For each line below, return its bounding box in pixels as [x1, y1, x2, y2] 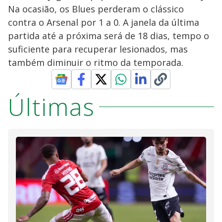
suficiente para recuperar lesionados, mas [8, 43, 188, 55]
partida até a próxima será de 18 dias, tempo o [8, 29, 209, 42]
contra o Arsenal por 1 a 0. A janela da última [8, 16, 199, 28]
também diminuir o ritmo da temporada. [8, 56, 183, 68]
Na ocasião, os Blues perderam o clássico [8, 2, 184, 15]
